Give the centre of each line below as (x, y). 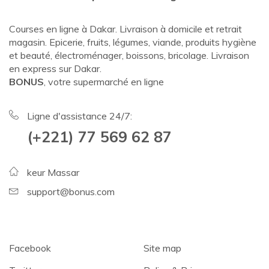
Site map (162, 248)
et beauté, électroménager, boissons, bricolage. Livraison (129, 55)
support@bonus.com (71, 192)
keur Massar (53, 172)
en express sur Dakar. (55, 68)
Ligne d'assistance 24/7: (80, 116)
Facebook (30, 248)
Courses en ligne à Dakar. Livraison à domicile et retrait (125, 29)
